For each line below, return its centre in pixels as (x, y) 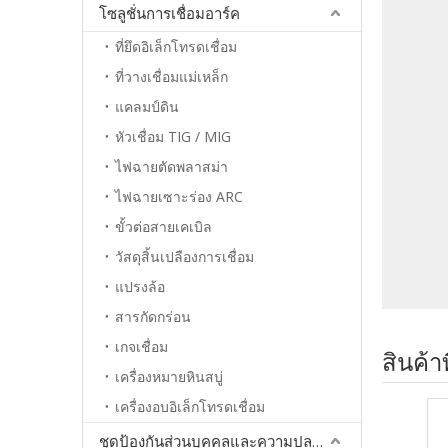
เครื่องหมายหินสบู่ (169, 376)
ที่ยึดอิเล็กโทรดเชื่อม (176, 46)
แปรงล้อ (140, 286)
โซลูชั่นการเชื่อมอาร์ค (169, 13)
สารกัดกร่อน (153, 316)
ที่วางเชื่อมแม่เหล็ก (171, 76)
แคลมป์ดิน (147, 106)
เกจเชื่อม (141, 346)
